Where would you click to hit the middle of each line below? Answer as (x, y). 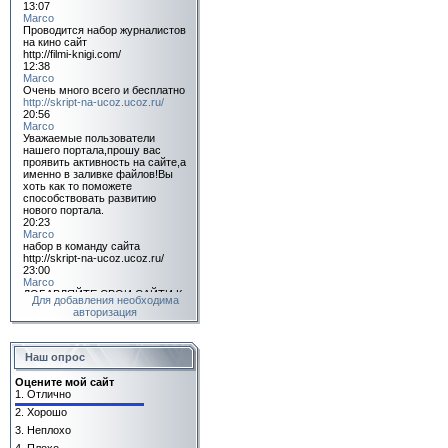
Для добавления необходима (105, 300)
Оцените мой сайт (64, 382)
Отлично (49, 394)
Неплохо (49, 430)
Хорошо (47, 412)
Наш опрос (55, 357)
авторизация (105, 312)
